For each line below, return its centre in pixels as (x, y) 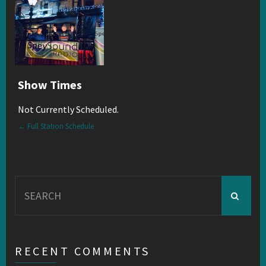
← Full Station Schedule (56, 126)
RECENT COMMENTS (83, 251)
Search (28, 182)
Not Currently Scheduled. (68, 109)
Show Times (50, 85)
